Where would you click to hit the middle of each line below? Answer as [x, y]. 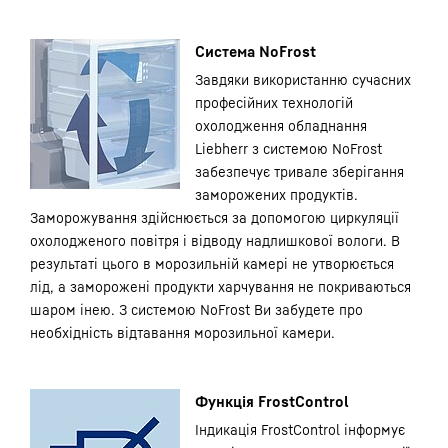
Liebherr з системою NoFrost [288, 148]
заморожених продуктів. [276, 194]
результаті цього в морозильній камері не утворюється [212, 263]
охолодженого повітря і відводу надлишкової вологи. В [215, 240]
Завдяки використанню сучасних [303, 79]
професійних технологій [274, 102]
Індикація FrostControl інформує [300, 429]
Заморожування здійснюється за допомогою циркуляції [214, 217]
